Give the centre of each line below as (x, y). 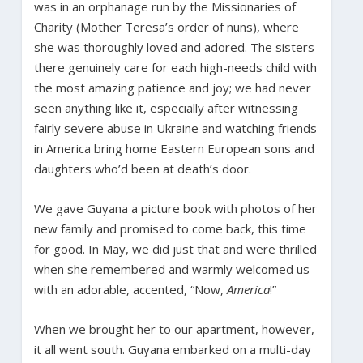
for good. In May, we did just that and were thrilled (175, 248)
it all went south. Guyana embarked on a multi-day (172, 349)
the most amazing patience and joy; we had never (172, 87)
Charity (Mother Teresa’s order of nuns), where (166, 26)
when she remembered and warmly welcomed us (171, 269)
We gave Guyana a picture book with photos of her (175, 208)
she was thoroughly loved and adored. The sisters (174, 47)
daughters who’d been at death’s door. (142, 168)
